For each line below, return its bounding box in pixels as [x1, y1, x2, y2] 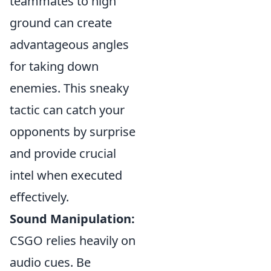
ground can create [10, 14, 112, 31]
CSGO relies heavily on [10, 232, 135, 249]
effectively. [10, 188, 69, 205]
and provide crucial [10, 145, 116, 162]
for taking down [10, 57, 99, 74]
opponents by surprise [10, 123, 135, 140]
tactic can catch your [10, 101, 125, 118]
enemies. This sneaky [10, 79, 129, 96]
